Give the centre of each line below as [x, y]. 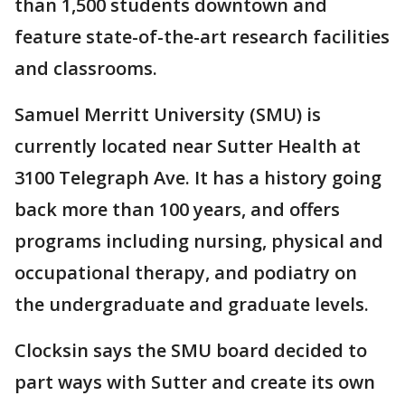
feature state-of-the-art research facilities [202, 37]
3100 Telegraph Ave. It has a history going [198, 178]
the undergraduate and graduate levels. [192, 304]
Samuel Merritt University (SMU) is [168, 114]
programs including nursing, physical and [199, 241]
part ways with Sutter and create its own [195, 382]
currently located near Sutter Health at [188, 146]
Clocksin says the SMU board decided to [191, 350]
